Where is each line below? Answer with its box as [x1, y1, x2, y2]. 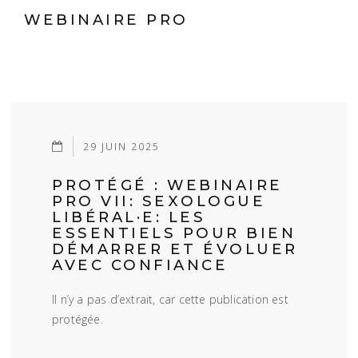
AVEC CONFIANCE [52, 256, 228, 274]
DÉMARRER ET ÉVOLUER [52, 240, 298, 258]
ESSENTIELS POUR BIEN [52, 224, 296, 242]
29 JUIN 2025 [83, 139, 161, 153]
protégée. [52, 312, 103, 327]
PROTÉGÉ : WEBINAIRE [52, 176, 283, 194]
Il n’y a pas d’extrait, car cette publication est [52, 292, 288, 307]
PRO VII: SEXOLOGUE [52, 192, 265, 210]
